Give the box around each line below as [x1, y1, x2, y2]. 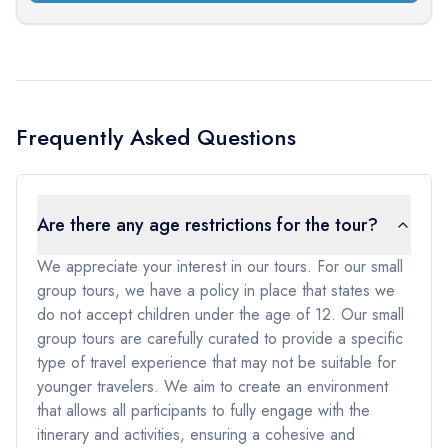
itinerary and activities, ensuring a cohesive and [37, 422, 355, 446]
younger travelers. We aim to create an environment [37, 374, 388, 398]
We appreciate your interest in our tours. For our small [37, 254, 403, 278]
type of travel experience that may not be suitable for [37, 350, 396, 374]
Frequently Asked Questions [16, 120, 296, 153]
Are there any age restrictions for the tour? [37, 211, 378, 238]
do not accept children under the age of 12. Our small [37, 302, 404, 326]
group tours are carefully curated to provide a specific [37, 326, 403, 350]
